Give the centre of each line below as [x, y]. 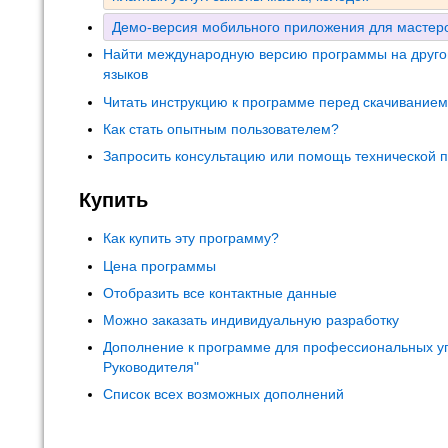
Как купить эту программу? [191, 238]
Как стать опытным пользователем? [221, 128]
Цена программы [159, 265]
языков [125, 74]
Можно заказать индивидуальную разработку [251, 320]
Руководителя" [151, 367]
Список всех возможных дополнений [223, 394]
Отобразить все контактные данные [220, 292]
